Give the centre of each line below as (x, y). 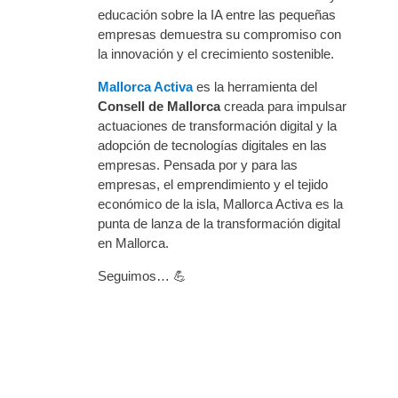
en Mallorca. (133, 243)
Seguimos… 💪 (142, 276)
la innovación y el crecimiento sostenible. (216, 54)
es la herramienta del (255, 87)
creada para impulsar (283, 107)
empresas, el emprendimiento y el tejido (213, 185)
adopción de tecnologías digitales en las (212, 146)
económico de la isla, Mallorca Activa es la (220, 204)
